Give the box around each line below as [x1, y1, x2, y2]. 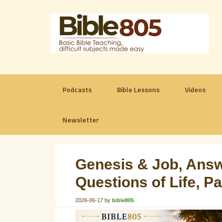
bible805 [112, 197, 134, 203]
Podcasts [62, 84, 92, 95]
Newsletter [62, 114, 99, 125]
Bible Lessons [117, 84, 160, 95]
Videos [185, 84, 206, 95]
